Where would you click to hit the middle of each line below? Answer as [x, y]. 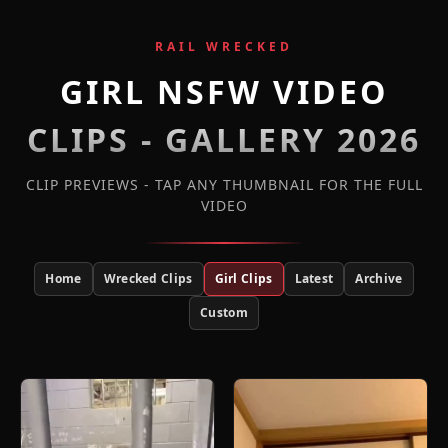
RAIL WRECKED [224, 46]
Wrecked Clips [148, 278]
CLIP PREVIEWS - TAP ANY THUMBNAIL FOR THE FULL [224, 184]
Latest [314, 278]
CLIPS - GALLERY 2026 [224, 139]
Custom [224, 312]
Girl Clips [243, 278]
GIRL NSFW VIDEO [224, 91]
